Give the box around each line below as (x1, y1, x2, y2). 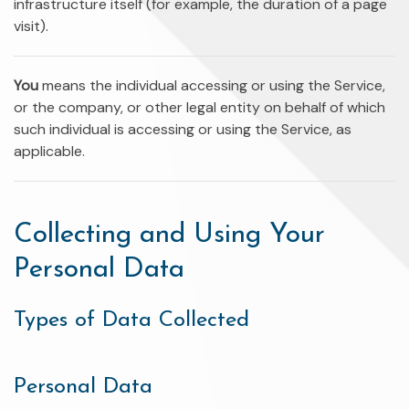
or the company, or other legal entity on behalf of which (14, 98, 385, 117)
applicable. (14, 142, 85, 161)
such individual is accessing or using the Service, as (14, 120, 351, 139)
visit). (14, 16, 48, 36)
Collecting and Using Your (14, 222, 325, 248)
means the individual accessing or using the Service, (38, 76, 385, 95)
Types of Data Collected (14, 309, 249, 331)
